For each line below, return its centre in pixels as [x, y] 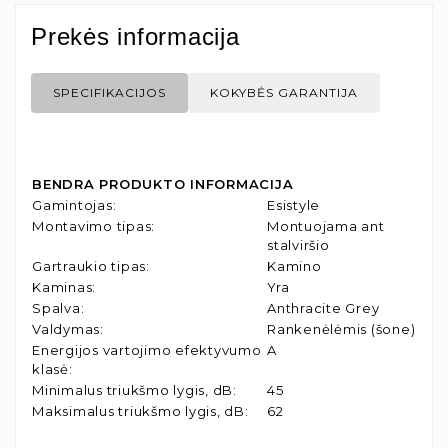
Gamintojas [72, 204]
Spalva [56, 307]
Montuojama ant [326, 225]
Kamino [294, 265]
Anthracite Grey [323, 307]
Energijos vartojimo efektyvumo [147, 349]
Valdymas [66, 328]
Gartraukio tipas [89, 265]
